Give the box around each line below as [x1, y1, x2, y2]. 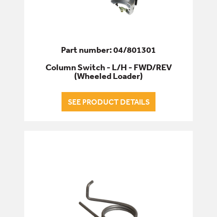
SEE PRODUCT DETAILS [67, 96, 150, 107]
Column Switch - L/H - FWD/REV [45, 61, 172, 73]
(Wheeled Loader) [74, 70, 143, 81]
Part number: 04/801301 [61, 44, 156, 55]
